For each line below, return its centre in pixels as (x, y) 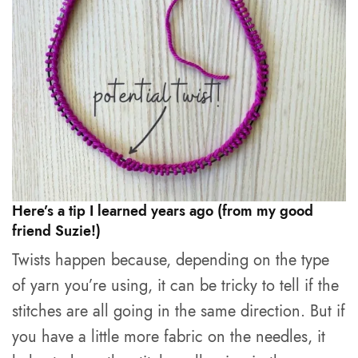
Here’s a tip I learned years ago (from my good (163, 211)
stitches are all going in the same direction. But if (179, 311)
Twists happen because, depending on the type (171, 260)
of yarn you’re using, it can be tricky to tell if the (176, 286)
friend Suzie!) (56, 231)
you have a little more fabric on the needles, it (169, 337)
